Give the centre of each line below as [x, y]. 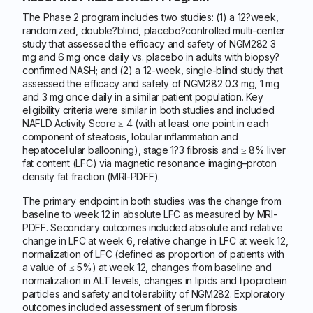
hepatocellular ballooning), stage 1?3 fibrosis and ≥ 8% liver [154, 150]
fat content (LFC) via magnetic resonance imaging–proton [150, 163]
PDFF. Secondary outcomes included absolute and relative [153, 227]
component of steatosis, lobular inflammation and [130, 137]
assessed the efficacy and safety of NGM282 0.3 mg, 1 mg [151, 83]
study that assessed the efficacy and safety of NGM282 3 [149, 44]
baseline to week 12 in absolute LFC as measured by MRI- [150, 214]
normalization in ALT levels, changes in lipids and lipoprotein [155, 281]
